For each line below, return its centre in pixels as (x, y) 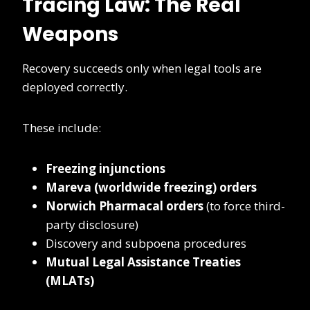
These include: (62, 128)
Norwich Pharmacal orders (125, 206)
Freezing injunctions (106, 169)
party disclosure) (92, 225)
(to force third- (244, 206)
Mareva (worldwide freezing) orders (151, 188)
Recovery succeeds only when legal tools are (142, 69)
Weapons (70, 35)
